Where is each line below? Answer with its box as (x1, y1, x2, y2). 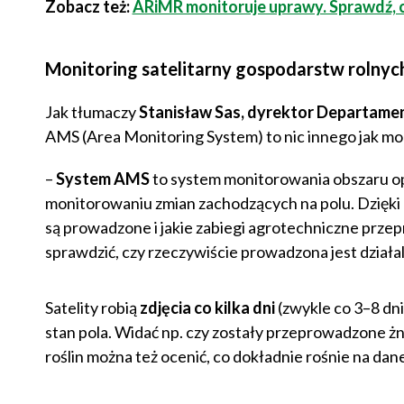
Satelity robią (44, 298, 140, 318)
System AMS (55, 169, 150, 189)
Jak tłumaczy (44, 102, 139, 123)
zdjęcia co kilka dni (139, 298, 275, 318)
